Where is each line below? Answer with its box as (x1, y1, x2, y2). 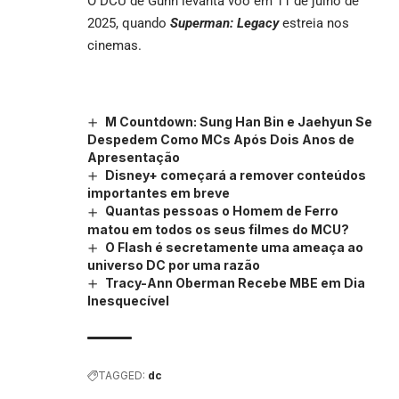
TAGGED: (98, 368, 145, 382)
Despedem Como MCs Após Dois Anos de (87, 132, 354, 148)
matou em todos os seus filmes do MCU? (87, 221, 349, 237)
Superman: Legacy (170, 14, 279, 31)
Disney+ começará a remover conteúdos (104, 167, 366, 183)
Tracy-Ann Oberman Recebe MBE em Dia (104, 274, 365, 290)
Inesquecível (87, 292, 169, 308)
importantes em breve (87, 185, 230, 201)
